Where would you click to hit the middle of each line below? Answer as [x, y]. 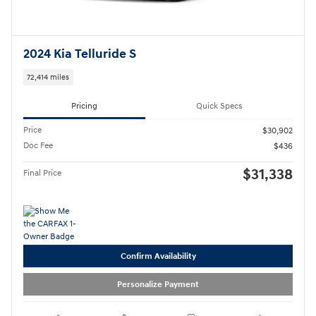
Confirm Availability [158, 256]
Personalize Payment [158, 284]
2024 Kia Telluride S [80, 54]
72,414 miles [48, 77]
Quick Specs [219, 106]
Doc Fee [38, 146]
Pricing [84, 106]
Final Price [42, 174]
